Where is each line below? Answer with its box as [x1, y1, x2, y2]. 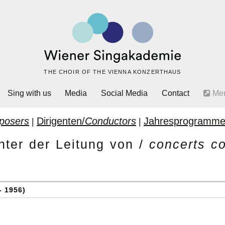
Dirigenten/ [37, 115, 85, 127]
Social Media [101, 88, 148, 97]
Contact [161, 88, 189, 97]
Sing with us [7, 88, 51, 97]
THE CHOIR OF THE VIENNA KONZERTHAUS [44, 68, 181, 75]
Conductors [85, 115, 136, 127]
